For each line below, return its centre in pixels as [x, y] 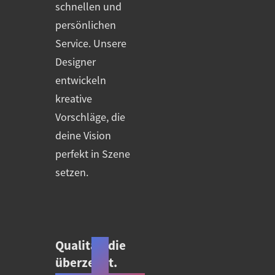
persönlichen [86, 25]
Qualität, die [91, 246]
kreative [74, 99]
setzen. [72, 173]
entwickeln [81, 81]
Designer [76, 62]
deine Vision [83, 136]
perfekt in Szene [93, 154]
